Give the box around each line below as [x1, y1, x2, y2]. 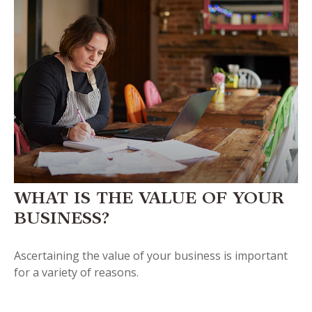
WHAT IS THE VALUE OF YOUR [14, 192, 284, 209]
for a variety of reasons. [14, 265, 139, 281]
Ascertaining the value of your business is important [14, 248, 288, 264]
